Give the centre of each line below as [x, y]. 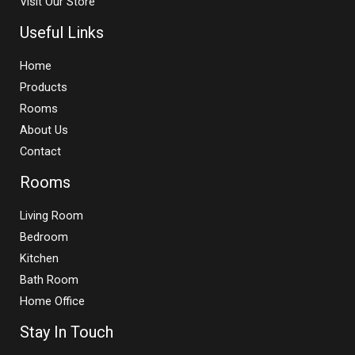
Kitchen [39, 258]
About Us [44, 130]
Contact [40, 151]
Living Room [52, 215]
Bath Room [49, 279]
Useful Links [62, 32]
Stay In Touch [67, 332]
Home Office [52, 301]
